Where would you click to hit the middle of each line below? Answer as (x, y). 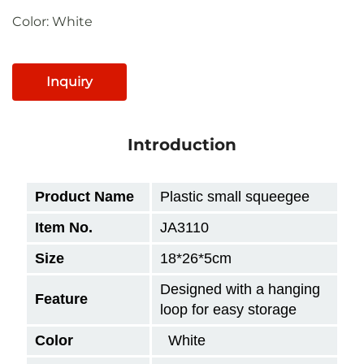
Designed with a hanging (240, 289)
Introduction (182, 144)
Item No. (64, 227)
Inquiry (69, 81)
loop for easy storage (228, 309)
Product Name (84, 196)
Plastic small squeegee (235, 196)
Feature (61, 299)
